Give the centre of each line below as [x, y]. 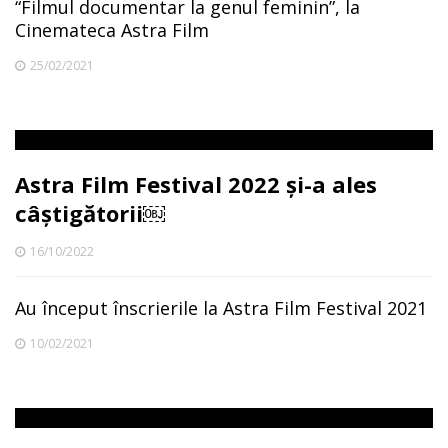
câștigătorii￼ [90, 213]
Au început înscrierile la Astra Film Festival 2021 [221, 308]
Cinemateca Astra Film [112, 30]
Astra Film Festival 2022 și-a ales [196, 184]
